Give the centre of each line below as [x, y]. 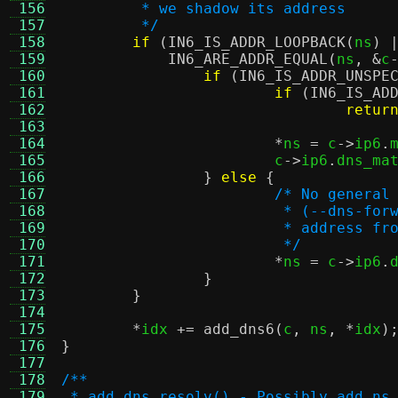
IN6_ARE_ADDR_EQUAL [248, 59]
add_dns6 [239, 329]
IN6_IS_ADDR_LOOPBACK [257, 42]
